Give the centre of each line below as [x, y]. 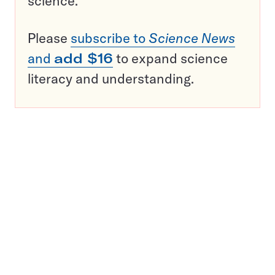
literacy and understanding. [111, 79]
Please [49, 38]
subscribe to [110, 38]
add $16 [83, 58]
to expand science [170, 58]
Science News [192, 38]
